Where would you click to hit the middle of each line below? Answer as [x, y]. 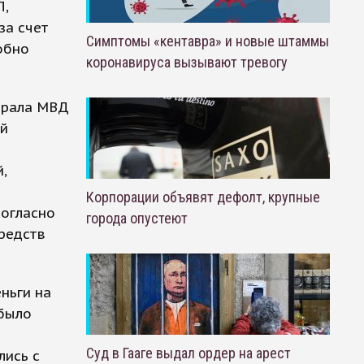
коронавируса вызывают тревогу [186, 62]
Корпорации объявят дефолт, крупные [203, 197]
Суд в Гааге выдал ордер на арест [188, 353]
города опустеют [136, 218]
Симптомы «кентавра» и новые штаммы [207, 41]
